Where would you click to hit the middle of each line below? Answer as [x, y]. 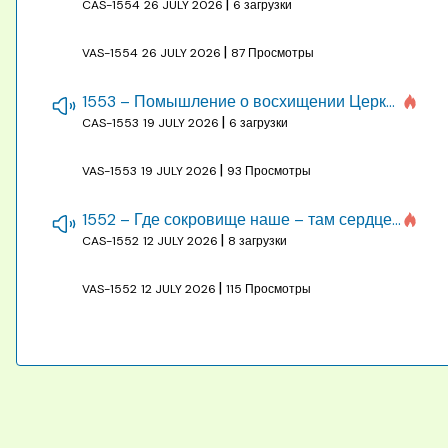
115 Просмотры [268, 288]
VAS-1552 [109, 288]
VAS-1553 [109, 170]
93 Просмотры [269, 170]
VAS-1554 [110, 52]
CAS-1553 [110, 122]
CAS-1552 [110, 240]
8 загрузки [257, 240]
